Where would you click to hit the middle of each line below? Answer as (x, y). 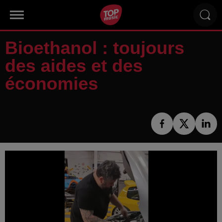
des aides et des (74, 66)
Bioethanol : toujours (95, 48)
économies (52, 83)
